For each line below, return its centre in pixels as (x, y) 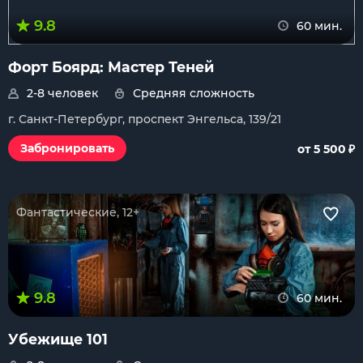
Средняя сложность (194, 93)
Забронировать (67, 148)
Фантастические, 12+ (78, 212)
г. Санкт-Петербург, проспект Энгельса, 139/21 (145, 119)
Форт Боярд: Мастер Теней (111, 67)
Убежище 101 (58, 339)
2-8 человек (62, 93)
